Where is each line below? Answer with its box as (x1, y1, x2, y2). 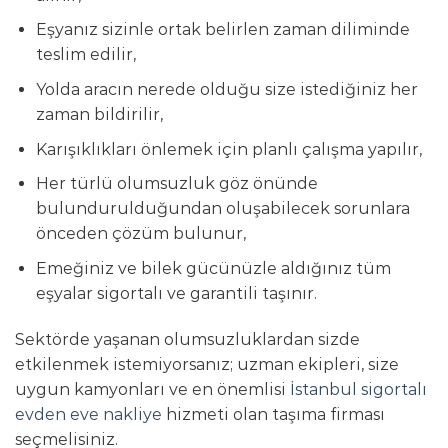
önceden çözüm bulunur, (35, 224, 246, 244)
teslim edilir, (35, 45, 136, 65)
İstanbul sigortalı (290, 379, 427, 399)
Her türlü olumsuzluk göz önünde (35, 174, 318, 194)
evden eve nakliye (15, 404, 162, 424)
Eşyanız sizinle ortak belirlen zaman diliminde (35, 20, 410, 40)
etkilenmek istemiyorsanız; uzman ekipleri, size (15, 354, 399, 374)
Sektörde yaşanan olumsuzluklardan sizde (15, 329, 360, 349)
